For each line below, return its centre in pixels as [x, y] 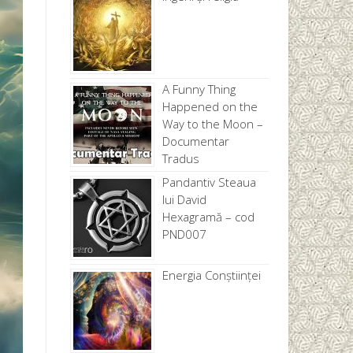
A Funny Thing [199, 89]
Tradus [180, 159]
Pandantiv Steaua [209, 182]
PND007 [184, 234]
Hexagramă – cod [208, 217]
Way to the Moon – [212, 124]
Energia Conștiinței [211, 275]
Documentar [195, 141]
